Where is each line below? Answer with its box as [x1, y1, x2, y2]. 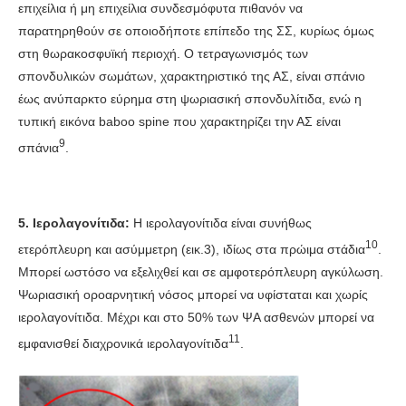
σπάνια [18, 140, 59, 155]
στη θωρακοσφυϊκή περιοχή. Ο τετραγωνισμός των [18, 45, 308, 61]
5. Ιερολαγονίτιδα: [18, 216, 133, 231]
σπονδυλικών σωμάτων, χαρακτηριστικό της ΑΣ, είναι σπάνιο [18, 68, 365, 83]
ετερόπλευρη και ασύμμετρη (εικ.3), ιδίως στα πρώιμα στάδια [18, 241, 365, 256]
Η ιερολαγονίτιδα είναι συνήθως [133, 216, 312, 231]
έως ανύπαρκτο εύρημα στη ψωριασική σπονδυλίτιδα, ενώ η [18, 91, 362, 106]
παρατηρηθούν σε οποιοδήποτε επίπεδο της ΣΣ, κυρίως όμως [18, 23, 374, 38]
